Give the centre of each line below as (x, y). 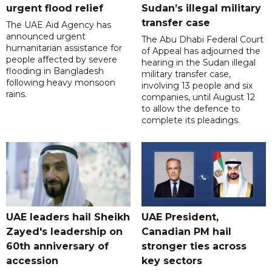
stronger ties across (194, 246)
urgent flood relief (55, 8)
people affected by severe (62, 59)
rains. (16, 94)
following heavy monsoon (61, 82)
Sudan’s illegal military (201, 8)
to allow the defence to (191, 108)
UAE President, (180, 217)
